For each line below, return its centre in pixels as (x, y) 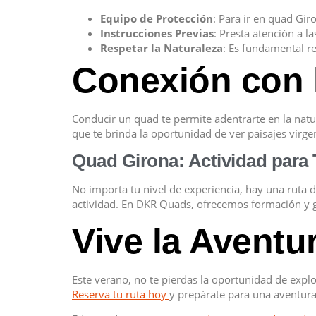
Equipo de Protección (157, 18)
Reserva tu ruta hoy (121, 294)
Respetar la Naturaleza (162, 48)
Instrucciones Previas (157, 33)
